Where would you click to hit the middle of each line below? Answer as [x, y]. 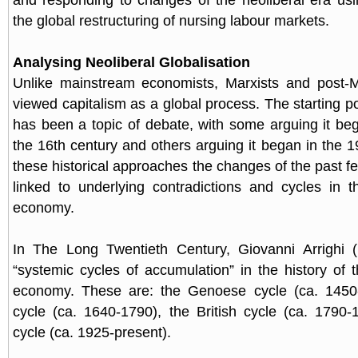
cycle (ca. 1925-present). [92, 332]
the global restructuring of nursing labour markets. [171, 21]
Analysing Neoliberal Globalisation [131, 62]
